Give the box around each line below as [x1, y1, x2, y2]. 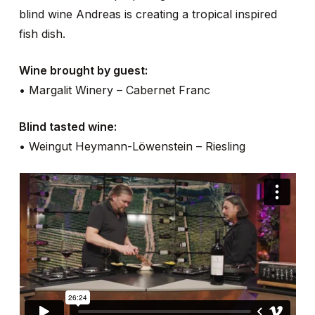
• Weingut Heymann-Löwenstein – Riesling [18, 139, 245, 153]
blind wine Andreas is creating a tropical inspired [18, 6, 277, 21]
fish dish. [18, 26, 65, 41]
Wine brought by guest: [18, 63, 148, 77]
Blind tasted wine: [18, 119, 117, 134]
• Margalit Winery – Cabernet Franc [18, 82, 210, 97]
